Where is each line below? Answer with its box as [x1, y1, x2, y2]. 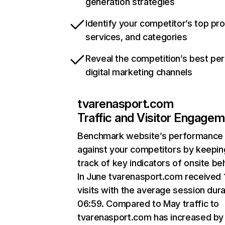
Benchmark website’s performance [77, 131, 223, 141]
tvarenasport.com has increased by [77, 212, 224, 222]
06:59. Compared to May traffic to [77, 198, 219, 209]
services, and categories [85, 32, 187, 42]
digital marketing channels [85, 67, 192, 77]
